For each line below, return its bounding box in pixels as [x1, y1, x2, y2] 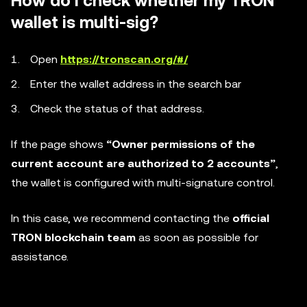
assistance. [11, 250, 69, 263]
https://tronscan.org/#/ [60, 53, 188, 66]
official [232, 212, 269, 225]
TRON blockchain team [11, 231, 136, 244]
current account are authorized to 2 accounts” [11, 157, 275, 170]
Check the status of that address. [30, 102, 204, 115]
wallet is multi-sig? [11, 13, 158, 32]
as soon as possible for [136, 231, 258, 244]
